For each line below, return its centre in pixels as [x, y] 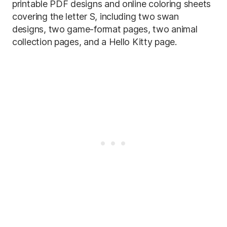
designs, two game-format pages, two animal [105, 29]
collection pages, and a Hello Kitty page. [94, 42]
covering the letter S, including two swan [96, 16]
